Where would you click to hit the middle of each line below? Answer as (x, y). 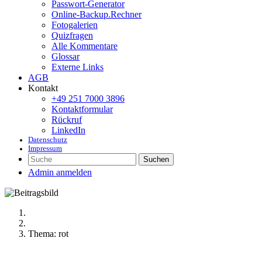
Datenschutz (48, 140)
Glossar (65, 56)
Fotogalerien (75, 25)
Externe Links (77, 67)
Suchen (156, 159)
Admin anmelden (60, 172)
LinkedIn (68, 130)
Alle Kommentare (85, 46)
